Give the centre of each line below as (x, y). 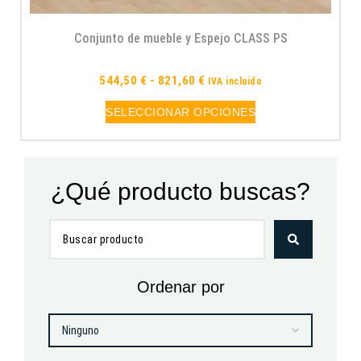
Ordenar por (180, 287)
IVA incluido (235, 81)
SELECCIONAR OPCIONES (180, 112)
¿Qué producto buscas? (180, 191)
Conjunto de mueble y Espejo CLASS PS (180, 38)
